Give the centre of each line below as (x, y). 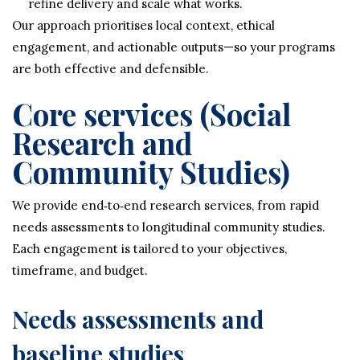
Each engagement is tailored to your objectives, (149, 249)
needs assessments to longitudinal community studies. (169, 227)
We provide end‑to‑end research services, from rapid (166, 205)
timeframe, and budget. (80, 270)
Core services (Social (152, 114)
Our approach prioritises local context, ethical (143, 25)
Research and (102, 143)
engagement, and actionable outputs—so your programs (174, 47)
